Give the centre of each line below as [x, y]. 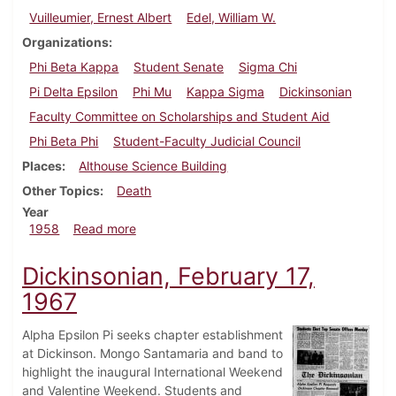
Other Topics [61, 191]
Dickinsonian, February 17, [168, 277]
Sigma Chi [267, 67]
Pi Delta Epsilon [74, 92]
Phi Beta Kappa [74, 67]
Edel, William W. [232, 18]
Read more [104, 229]
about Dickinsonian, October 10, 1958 [244, 228]
